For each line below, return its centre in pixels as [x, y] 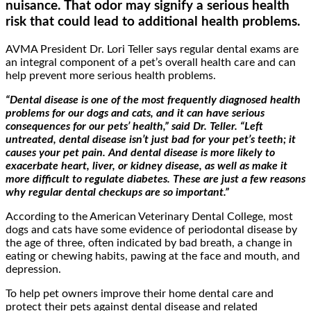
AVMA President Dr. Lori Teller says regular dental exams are [152, 49]
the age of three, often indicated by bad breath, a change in [149, 243]
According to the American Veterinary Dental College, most [149, 216]
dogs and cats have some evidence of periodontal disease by [151, 229]
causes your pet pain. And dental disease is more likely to [140, 152]
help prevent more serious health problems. [111, 75]
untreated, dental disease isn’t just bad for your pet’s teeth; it [151, 139]
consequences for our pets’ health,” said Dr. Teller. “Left [134, 126]
